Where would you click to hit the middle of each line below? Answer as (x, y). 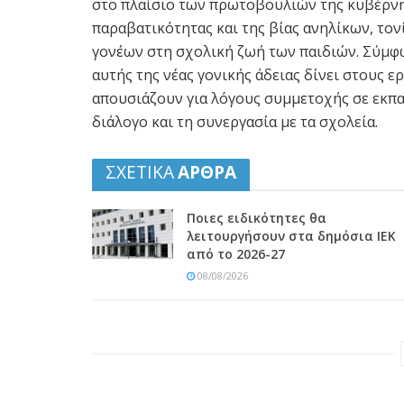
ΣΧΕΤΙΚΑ (140, 172)
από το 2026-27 (236, 254)
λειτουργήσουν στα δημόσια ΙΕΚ (291, 236)
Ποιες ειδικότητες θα (257, 218)
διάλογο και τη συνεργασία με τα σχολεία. (235, 122)
